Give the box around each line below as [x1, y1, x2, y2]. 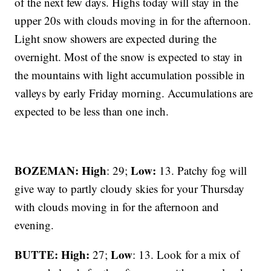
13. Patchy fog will [156, 162, 247, 178]
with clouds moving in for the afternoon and [15, 198, 220, 214]
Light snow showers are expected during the [15, 30, 217, 46]
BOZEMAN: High [15, 162, 107, 178]
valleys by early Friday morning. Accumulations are [15, 85, 253, 100]
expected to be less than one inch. [15, 103, 169, 119]
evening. [15, 217, 54, 232]
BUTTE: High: [15, 246, 90, 263]
